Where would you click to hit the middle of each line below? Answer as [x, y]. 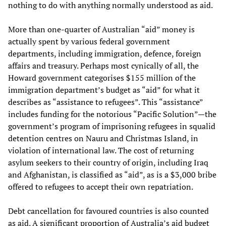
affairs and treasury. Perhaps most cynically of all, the [103, 65]
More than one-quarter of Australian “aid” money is [101, 29]
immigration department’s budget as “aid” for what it [104, 90]
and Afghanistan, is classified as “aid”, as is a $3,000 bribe [112, 174]
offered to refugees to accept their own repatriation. [101, 186]
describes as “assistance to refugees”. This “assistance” [105, 102]
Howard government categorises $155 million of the [102, 77]
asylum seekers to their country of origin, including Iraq [108, 162]
